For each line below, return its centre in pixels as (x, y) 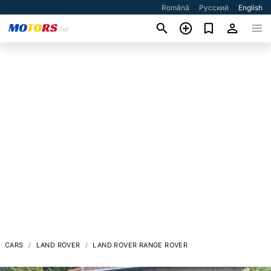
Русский (214, 8)
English (251, 8)
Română (176, 8)
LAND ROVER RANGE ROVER (140, 245)
